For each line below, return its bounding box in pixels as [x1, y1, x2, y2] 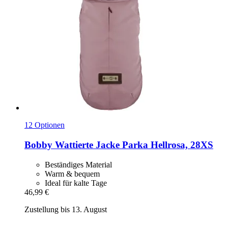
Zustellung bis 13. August [24, 205, 107, 214]
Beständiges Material [45, 160, 112, 169]
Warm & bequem [45, 169, 100, 178]
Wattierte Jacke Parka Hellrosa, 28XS [52, 139, 213, 150]
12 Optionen [24, 121, 65, 130]
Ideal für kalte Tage [45, 178, 107, 187]
